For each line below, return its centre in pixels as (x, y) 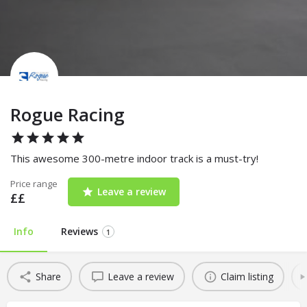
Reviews (79, 232)
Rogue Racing (67, 115)
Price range (34, 184)
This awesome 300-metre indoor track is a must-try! (134, 159)
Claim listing (247, 276)
